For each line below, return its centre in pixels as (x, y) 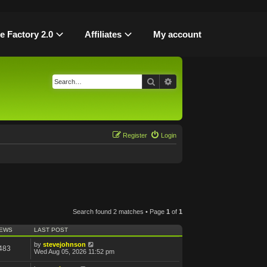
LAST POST (51, 230)
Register (135, 135)
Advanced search (204, 81)
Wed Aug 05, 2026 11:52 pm (74, 252)
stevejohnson (64, 245)
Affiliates (103, 34)
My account (177, 34)
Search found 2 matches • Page (119, 212)
